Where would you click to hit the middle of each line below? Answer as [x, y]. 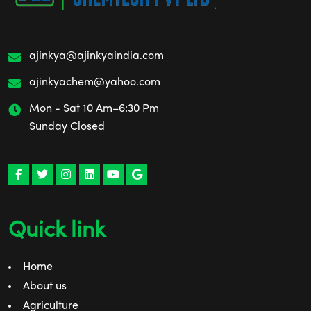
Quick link [57, 232]
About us [45, 287]
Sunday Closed [67, 127]
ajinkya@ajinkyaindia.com [96, 57]
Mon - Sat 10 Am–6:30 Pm [94, 109]
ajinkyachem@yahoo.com [95, 83]
